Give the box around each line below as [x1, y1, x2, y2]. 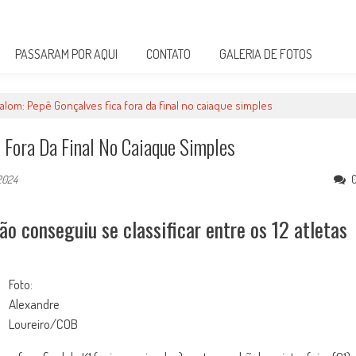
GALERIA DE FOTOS [219, 46, 312, 62]
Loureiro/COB [8, 315, 78, 332]
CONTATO [146, 46, 191, 62]
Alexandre [8, 296, 60, 312]
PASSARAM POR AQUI [15, 46, 118, 62]
